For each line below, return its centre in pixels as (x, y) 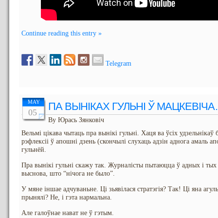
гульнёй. (34, 150)
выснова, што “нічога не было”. (68, 173)
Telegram (118, 64)
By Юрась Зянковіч (76, 120)
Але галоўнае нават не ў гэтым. (68, 213)
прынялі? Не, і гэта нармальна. (67, 197)
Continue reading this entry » (62, 33)
